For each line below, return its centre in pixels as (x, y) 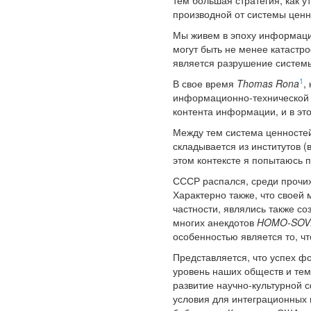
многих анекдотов (215, 222)
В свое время (205, 84)
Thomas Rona (268, 84)
